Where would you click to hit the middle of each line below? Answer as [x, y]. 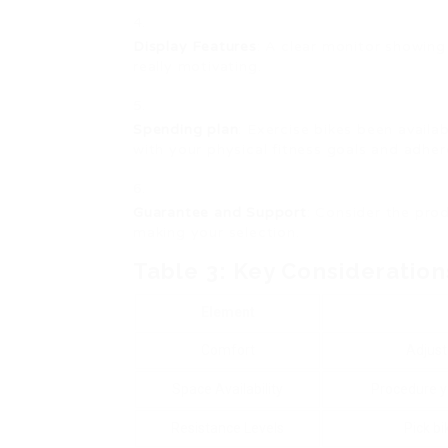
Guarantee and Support [220, 212]
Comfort [227, 350]
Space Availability [227, 389]
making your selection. [216, 232]
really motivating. [197, 66]
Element [227, 312]
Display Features [195, 46]
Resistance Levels [227, 428]
